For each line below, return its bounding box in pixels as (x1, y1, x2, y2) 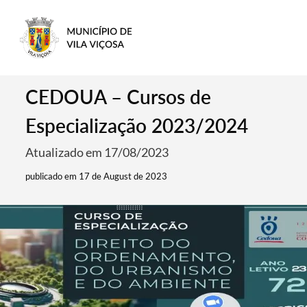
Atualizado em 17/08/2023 (25, 145, 169, 160)
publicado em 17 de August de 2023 (25, 171, 168, 182)
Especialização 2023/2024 (25, 114, 249, 137)
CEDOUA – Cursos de (25, 85, 212, 108)
